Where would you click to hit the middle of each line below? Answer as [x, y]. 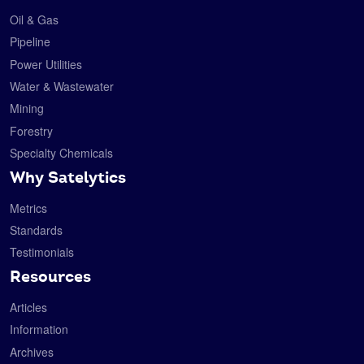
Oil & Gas [34, 19]
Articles [28, 307]
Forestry [31, 130]
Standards [36, 230]
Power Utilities [46, 64]
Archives [32, 351]
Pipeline [30, 42]
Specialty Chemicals [61, 153]
